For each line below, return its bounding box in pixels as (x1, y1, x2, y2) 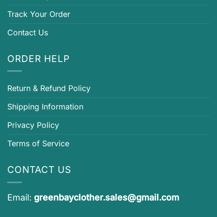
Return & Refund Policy (7, 83, 91, 93)
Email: (7, 192, 34, 202)
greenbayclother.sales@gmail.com (34, 192, 179, 202)
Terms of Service (7, 139, 69, 149)
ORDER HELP (7, 52, 70, 64)
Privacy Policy (7, 120, 59, 130)
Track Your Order (7, 9, 70, 19)
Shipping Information (7, 102, 83, 112)
